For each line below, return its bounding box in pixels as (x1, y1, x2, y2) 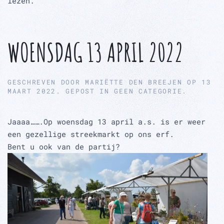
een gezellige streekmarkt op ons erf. (7, 129, 174, 139)
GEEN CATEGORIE (114, 86, 182, 96)
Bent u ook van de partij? (7, 141, 120, 152)
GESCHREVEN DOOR (7, 77, 85, 87)
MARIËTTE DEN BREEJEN (85, 77, 182, 87)
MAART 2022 (7, 86, 56, 96)
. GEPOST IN (56, 86, 114, 96)
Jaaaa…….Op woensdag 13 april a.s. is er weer (7, 116, 205, 127)
